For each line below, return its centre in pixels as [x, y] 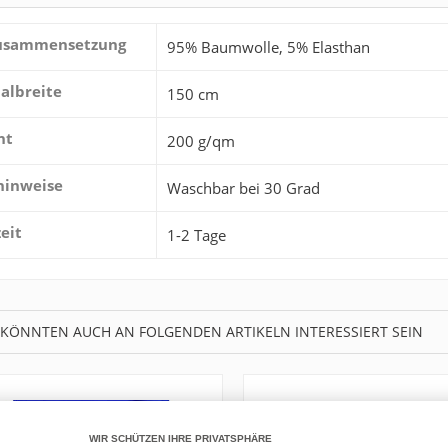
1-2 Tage [196, 234]
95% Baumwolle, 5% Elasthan [268, 46]
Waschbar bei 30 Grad [243, 187]
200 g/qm [201, 140]
